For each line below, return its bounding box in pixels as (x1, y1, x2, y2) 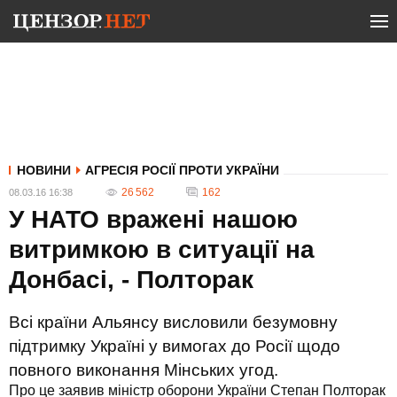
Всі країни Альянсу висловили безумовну (9, 313, 338, 331)
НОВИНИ (17, 163, 71, 177)
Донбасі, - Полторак (9, 266, 253, 293)
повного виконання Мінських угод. (9, 361, 278, 379)
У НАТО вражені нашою (9, 206, 298, 233)
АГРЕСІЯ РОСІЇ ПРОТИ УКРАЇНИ (85, 163, 279, 177)
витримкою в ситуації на (9, 236, 315, 263)
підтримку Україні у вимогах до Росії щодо (9, 337, 340, 355)
